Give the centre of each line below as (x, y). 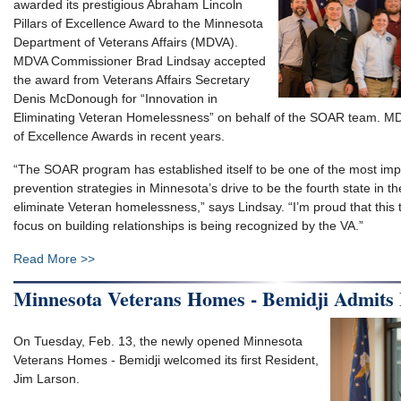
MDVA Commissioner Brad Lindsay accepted (140, 60)
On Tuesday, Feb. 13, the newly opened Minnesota (158, 341)
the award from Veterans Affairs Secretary (132, 79)
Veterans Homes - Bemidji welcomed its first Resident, (166, 359)
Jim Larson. (47, 378)
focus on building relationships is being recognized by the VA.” (188, 225)
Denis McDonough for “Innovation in (115, 98)
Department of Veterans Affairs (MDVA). (126, 42)
